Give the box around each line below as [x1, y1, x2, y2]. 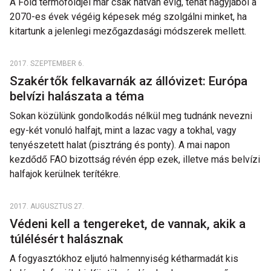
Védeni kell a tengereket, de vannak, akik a [10, 217, 246, 231]
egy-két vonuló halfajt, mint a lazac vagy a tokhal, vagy [10, 125, 237, 136]
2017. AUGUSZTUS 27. [10, 202, 84, 211]
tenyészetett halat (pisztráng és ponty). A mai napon [10, 139, 230, 151]
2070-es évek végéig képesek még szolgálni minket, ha [10, 11, 247, 22]
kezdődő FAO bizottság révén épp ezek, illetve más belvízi [10, 154, 260, 165]
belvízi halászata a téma [10, 89, 147, 103]
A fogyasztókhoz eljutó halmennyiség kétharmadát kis [10, 253, 238, 264]
